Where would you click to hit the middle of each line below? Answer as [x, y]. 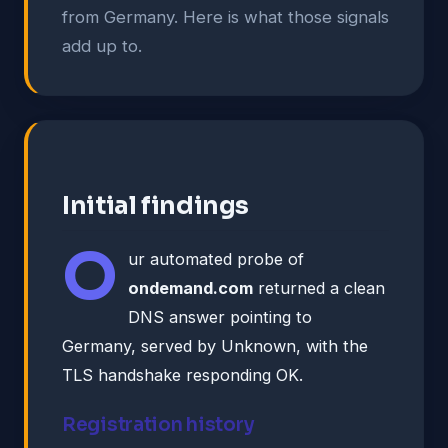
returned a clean [319, 287]
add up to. [102, 45]
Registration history [158, 424]
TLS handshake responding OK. [182, 374]
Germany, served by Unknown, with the [215, 345]
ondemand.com [190, 287]
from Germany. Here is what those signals [225, 16]
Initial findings [156, 205]
